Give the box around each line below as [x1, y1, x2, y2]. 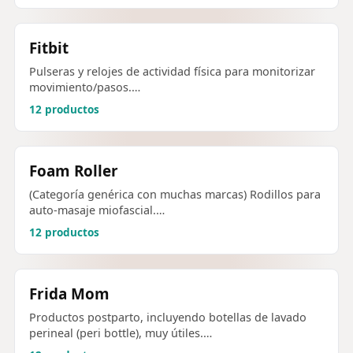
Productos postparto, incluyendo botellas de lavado [29, 310, 307, 325]
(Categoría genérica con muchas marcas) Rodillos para [29, 187, 321, 203]
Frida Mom [29, 284, 110, 305]
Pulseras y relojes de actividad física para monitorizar [29, 64, 315, 79]
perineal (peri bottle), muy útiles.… [29, 325, 212, 341]
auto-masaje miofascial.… [29, 203, 165, 218]
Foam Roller [29, 161, 118, 181]
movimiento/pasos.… [29, 80, 140, 95]
